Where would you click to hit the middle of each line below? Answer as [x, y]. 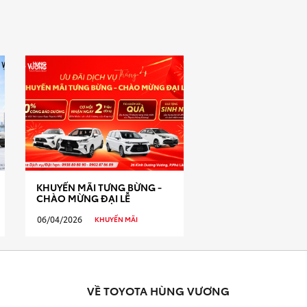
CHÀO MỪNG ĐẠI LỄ [83, 198]
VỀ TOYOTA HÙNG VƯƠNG [158, 291]
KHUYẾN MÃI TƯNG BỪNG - [99, 187]
